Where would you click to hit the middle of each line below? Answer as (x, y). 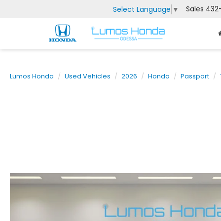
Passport (195, 76)
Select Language (142, 9)
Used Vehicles (88, 76)
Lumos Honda (32, 76)
